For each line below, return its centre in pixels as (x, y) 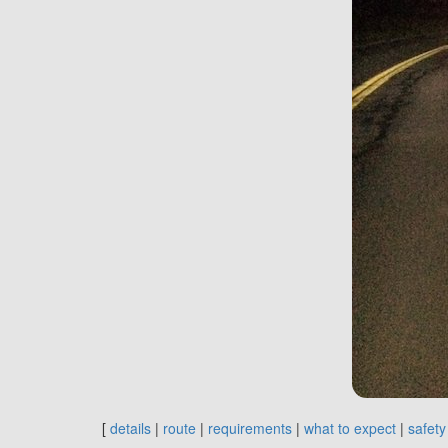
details (130, 427)
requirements (250, 427)
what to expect (350, 427)
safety (427, 427)
